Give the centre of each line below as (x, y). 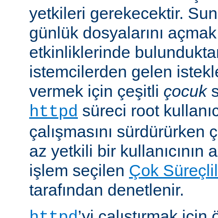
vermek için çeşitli (96, 91)
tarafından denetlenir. (107, 190)
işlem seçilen (79, 170)
